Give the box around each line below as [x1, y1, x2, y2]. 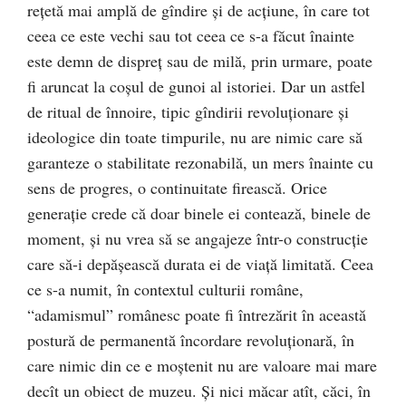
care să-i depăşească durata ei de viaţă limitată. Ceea [27, 253, 373, 275]
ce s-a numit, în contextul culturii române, [27, 278, 304, 300]
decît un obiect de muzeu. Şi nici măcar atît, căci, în [27, 380, 371, 401]
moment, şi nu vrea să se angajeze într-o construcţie [27, 227, 368, 249]
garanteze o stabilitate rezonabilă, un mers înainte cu [27, 151, 373, 173]
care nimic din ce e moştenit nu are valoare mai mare [27, 354, 377, 376]
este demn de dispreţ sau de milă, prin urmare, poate [27, 50, 372, 72]
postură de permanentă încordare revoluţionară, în [27, 329, 354, 351]
